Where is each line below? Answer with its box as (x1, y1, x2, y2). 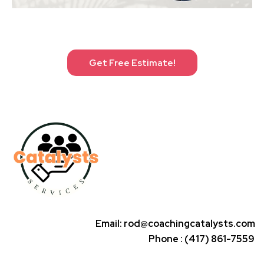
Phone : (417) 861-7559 (148, 232, 255, 245)
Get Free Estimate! (88, 57, 176, 69)
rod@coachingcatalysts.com (124, 217, 255, 230)
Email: (95, 217, 124, 230)
